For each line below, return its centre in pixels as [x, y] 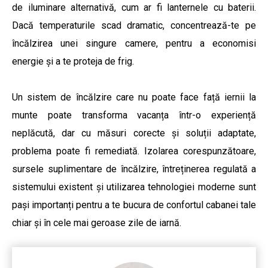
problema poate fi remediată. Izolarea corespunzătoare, [134, 151]
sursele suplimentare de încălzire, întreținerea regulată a [134, 169]
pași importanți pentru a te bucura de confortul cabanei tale [134, 205]
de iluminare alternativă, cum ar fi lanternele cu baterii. [134, 7]
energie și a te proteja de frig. [73, 61]
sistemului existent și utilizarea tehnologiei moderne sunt [134, 187]
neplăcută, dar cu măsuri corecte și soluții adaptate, [134, 133]
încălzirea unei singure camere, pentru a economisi [134, 43]
